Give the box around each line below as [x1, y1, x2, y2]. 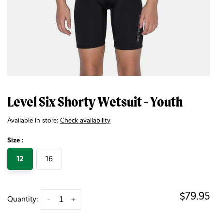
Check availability [60, 116, 110, 124]
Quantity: [7, 194, 38, 203]
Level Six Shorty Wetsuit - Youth [7, 93, 183, 110]
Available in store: [7, 116, 60, 124]
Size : [7, 136, 24, 144]
